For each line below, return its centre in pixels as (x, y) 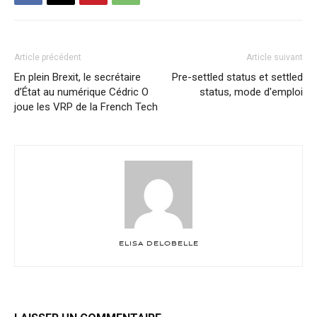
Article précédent (48, 57)
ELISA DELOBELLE (158, 244)
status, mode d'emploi (251, 92)
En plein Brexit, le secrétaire (77, 77)
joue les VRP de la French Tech (86, 106)
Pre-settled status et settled (237, 77)
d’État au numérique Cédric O (81, 92)
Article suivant (275, 57)
